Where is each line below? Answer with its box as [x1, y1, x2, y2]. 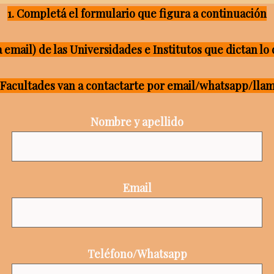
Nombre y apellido [91, 114, 183, 129]
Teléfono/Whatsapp [87, 246, 187, 261]
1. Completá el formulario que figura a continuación [7, 6, 267, 21]
